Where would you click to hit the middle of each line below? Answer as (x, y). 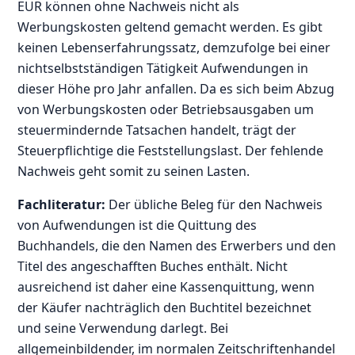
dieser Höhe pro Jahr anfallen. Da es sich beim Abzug (176, 88)
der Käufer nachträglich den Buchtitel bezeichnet (165, 307)
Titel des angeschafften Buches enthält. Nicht (153, 266)
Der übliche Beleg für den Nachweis (214, 204)
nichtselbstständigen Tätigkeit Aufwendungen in (163, 68)
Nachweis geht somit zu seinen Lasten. (134, 171)
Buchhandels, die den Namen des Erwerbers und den (177, 245)
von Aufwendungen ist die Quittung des (137, 225)
